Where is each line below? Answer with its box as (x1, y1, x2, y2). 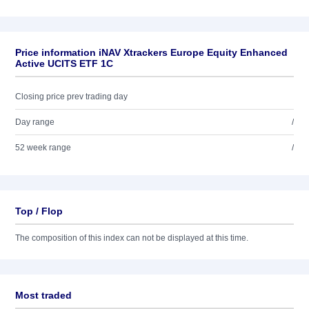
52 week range (15, 143, 71, 152)
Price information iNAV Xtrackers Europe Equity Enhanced (15, 47, 288, 58)
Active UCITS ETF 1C (15, 58, 113, 69)
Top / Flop (15, 206, 63, 217)
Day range (15, 117, 54, 127)
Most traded (15, 290, 72, 301)
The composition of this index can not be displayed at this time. (15, 233, 248, 243)
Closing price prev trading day (15, 92, 128, 101)
